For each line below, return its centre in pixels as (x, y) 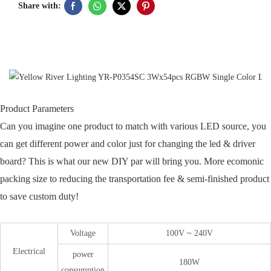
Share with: (40, 6)
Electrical (29, 251)
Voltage (83, 233)
